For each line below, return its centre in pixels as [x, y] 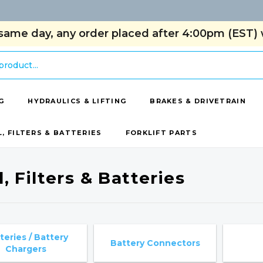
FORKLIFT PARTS [161, 133]
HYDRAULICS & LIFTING [77, 101]
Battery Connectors [155, 243]
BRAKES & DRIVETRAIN [198, 101]
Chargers [26, 249]
